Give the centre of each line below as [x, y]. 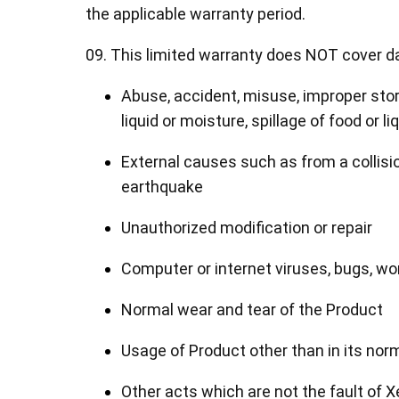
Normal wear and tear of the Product [252, 309]
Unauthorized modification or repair [247, 228]
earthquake [162, 187]
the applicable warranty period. [195, 14]
